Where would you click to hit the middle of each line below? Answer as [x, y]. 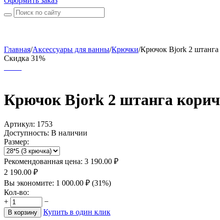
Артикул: [19, 124]
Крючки [125, 49]
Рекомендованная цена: [43, 161]
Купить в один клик [77, 212]
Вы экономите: [30, 183]
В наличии [69, 133]
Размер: [16, 141]
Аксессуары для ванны [71, 49]
